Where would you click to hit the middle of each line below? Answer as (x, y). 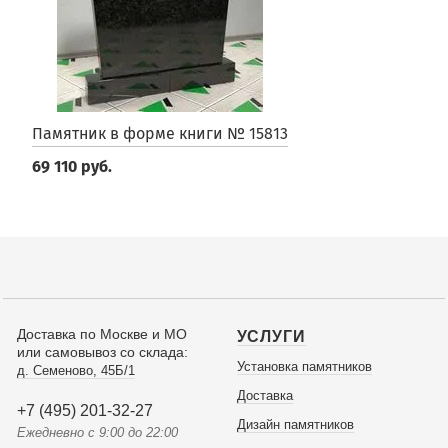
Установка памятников (304, 366)
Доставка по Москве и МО (102, 334)
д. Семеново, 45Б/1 (76, 370)
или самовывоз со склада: (102, 352)
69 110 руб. (72, 166)
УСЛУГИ (271, 336)
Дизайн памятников (295, 424)
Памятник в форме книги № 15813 (160, 133)
